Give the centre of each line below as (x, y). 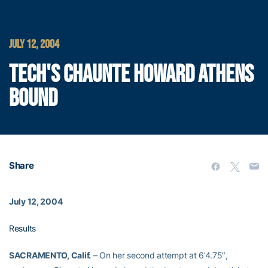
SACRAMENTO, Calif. (50, 255)
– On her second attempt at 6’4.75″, (159, 255)
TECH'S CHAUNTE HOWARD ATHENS (131, 75)
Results (23, 228)
